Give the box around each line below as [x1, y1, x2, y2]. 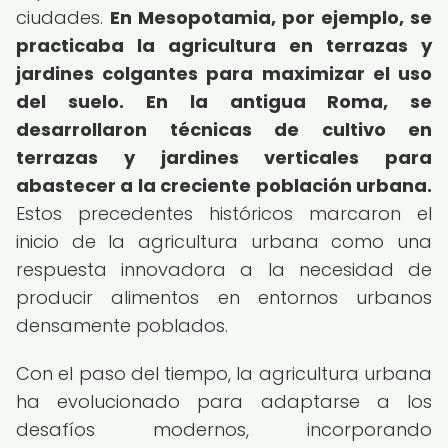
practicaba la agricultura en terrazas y [16, 33, 432, 58]
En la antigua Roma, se [146, 89, 433, 114]
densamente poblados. [16, 313, 228, 338]
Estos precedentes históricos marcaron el [16, 201, 432, 226]
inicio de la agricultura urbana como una [16, 229, 432, 254]
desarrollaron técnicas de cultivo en [16, 117, 432, 142]
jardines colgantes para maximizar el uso [16, 61, 432, 86]
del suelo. [16, 89, 124, 114]
